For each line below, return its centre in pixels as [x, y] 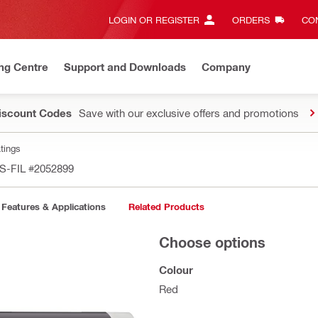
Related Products [166, 207]
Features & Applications [54, 207]
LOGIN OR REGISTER [154, 20]
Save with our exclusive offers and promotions [189, 113]
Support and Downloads [125, 66]
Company [226, 66]
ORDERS [251, 20]
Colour [176, 270]
